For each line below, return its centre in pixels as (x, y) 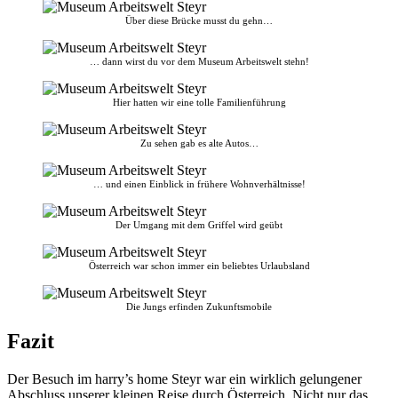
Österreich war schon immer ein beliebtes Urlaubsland (199, 265)
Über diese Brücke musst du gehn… (199, 20)
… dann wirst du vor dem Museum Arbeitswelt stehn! (199, 61)
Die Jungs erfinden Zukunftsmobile (199, 306)
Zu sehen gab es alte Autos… (199, 143)
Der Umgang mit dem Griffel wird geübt (199, 224)
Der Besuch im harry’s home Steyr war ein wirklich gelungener (184, 378)
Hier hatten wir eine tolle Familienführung (199, 102)
